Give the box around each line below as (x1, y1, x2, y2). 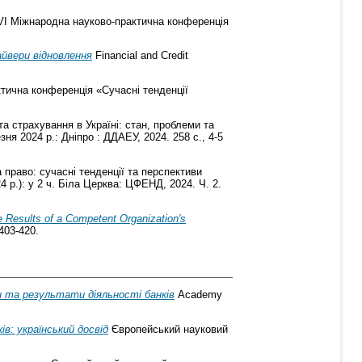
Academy (175, 288, 222, 301)
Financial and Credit (92, 49, 188, 62)
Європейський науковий (108, 323, 228, 336)
